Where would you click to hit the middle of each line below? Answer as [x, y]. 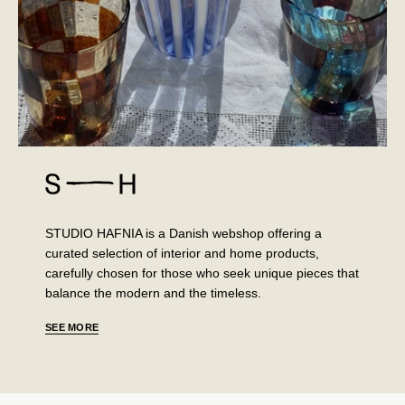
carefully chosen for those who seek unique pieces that [202, 273]
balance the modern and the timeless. [153, 292]
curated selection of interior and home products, [182, 253]
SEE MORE [72, 327]
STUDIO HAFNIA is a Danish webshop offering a [184, 233]
